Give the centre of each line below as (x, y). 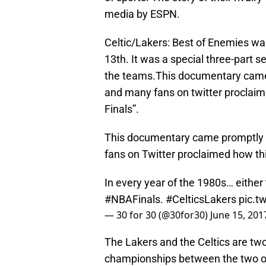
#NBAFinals (132, 199)
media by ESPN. (142, 14)
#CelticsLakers (201, 199)
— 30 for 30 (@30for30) (157, 215)
